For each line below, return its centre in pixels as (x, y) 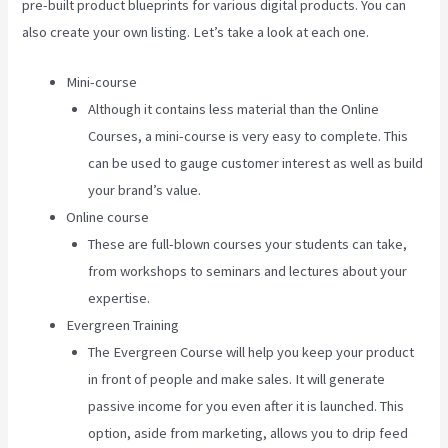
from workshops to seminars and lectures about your (248, 271)
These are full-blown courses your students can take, (248, 244)
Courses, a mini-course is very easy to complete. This (248, 136)
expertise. (119, 298)
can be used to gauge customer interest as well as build (256, 163)
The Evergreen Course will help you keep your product (251, 352)
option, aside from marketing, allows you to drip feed (248, 433)
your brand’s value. (145, 190)
